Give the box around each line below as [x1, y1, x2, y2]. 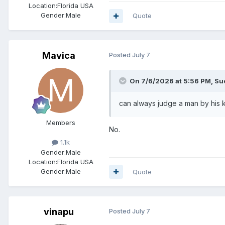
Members [46, 119, 75, 127]
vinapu [44, 206, 74, 217]
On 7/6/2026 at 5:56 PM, [130, 77, 214, 85]
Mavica [42, 50, 75, 61]
